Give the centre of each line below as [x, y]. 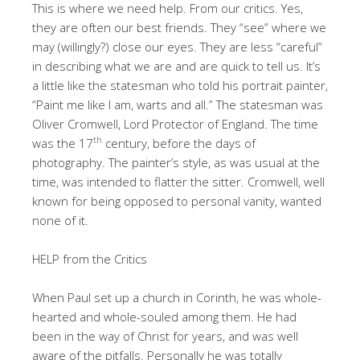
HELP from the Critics [90, 258]
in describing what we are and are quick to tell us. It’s [176, 65]
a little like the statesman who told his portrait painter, [180, 85]
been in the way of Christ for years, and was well [165, 335]
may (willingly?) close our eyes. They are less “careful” [177, 46]
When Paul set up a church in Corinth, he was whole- [177, 297]
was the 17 [63, 143]
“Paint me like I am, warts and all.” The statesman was [178, 104]
